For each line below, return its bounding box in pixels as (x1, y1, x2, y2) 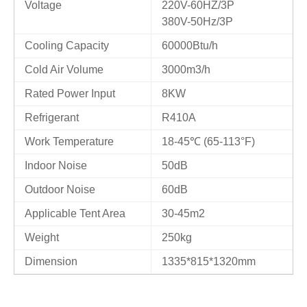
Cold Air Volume (25, 64, 103, 75)
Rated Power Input (25, 88, 115, 99)
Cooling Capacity (25, 40, 109, 51)
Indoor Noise (25, 160, 87, 171)
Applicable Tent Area (25, 208, 125, 219)
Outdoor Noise (25, 184, 95, 195)
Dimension (25, 256, 77, 267)
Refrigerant (25, 112, 79, 123)
